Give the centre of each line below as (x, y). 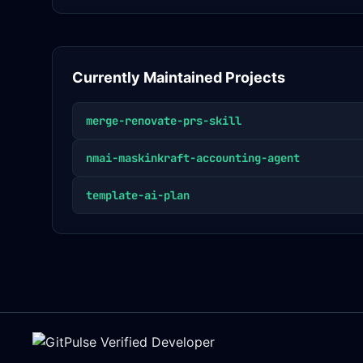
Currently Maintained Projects (179, 77)
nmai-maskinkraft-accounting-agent (193, 158)
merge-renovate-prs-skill (164, 121)
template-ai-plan (138, 195)
